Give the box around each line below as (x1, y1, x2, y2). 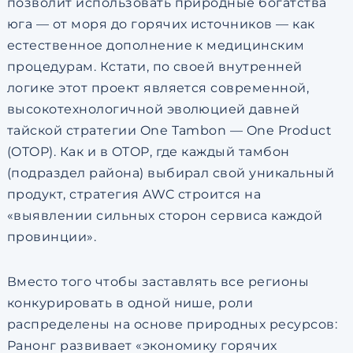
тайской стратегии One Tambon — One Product (6, 123, 333, 138)
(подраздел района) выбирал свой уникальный (6, 165, 335, 180)
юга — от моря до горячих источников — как (6, 17, 315, 32)
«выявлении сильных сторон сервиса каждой (6, 208, 323, 223)
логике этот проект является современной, (6, 80, 310, 95)
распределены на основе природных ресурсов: (6, 317, 338, 332)
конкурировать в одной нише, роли (6, 295, 254, 310)
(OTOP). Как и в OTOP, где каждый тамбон (6, 144, 290, 159)
